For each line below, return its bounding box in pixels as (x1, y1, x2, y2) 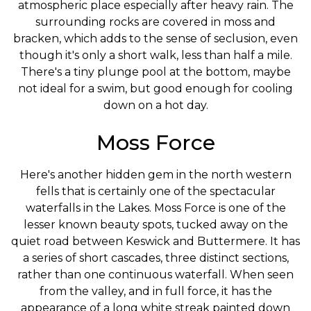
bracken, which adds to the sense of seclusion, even (13, 32, 298, 45)
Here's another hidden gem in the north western (19, 168, 292, 181)
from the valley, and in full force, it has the (39, 285, 272, 298)
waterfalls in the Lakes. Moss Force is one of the (25, 201, 286, 215)
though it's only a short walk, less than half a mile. (19, 49, 292, 62)
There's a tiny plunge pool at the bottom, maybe (20, 65, 291, 78)
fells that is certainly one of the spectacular (35, 185, 276, 198)
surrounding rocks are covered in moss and (35, 15, 276, 28)
